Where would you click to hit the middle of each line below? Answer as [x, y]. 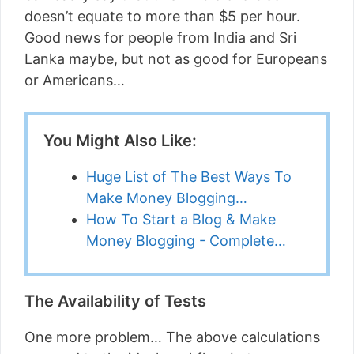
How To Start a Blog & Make [181, 219]
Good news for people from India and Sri [160, 38]
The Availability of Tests [115, 301]
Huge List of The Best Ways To [189, 177]
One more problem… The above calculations [172, 337]
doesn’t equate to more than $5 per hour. [162, 16]
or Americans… [75, 80]
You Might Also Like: [120, 141]
